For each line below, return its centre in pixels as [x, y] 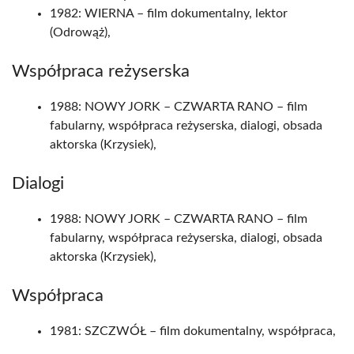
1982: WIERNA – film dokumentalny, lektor [169, 13]
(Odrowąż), [80, 32]
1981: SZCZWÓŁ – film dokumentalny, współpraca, [193, 331]
